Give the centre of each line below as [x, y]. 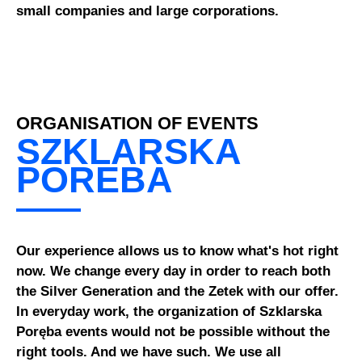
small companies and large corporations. [148, 11]
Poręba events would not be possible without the [173, 331]
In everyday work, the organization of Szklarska [169, 311]
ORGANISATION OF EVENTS [138, 124]
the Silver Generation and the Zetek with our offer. [178, 291]
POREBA [95, 180]
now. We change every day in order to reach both [174, 271]
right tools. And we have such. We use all [149, 351]
